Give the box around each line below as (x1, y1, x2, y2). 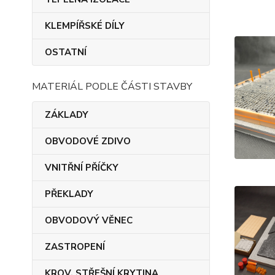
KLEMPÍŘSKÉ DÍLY (45, 20, 125, 32)
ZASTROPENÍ (45, 241, 105, 253)
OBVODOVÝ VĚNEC (45, 214, 133, 227)
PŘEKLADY (45, 188, 93, 200)
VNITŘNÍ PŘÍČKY (45, 161, 118, 174)
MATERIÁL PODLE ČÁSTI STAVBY (32, 80, 192, 93)
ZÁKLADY (45, 109, 88, 121)
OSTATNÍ (45, 46, 87, 58)
